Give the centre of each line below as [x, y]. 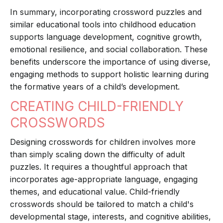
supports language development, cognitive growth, [106, 37]
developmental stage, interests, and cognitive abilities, [111, 217]
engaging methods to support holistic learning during [109, 74]
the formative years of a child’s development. [95, 87]
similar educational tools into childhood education [103, 25]
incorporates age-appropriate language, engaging [104, 179]
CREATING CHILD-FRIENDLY [97, 107]
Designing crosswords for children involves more [103, 142]
